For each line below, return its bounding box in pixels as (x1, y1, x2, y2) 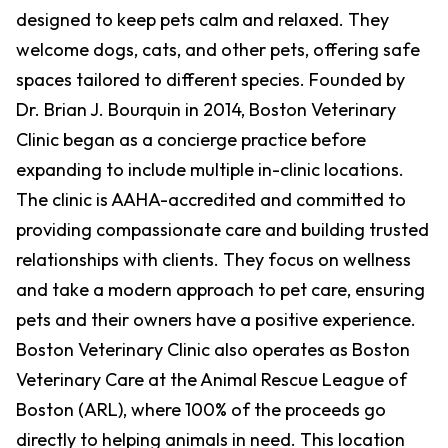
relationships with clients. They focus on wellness (16, 248, 411, 271)
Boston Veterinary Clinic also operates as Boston (16, 338, 410, 361)
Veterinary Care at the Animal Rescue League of (16, 368, 407, 391)
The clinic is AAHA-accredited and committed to (16, 188, 406, 211)
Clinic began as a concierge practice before (16, 128, 366, 151)
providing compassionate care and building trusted (16, 218, 429, 241)
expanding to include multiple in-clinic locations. (16, 158, 404, 181)
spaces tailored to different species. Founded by (16, 68, 405, 91)
